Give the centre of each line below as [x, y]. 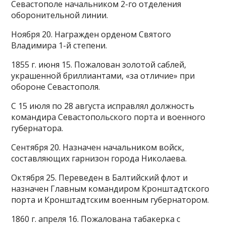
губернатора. [37, 128]
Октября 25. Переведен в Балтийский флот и [100, 178]
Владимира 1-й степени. [59, 45]
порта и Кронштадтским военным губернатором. [110, 200]
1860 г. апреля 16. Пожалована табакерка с [96, 219]
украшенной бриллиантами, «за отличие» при [103, 76]
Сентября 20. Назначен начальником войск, [98, 147]
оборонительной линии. [60, 15]
